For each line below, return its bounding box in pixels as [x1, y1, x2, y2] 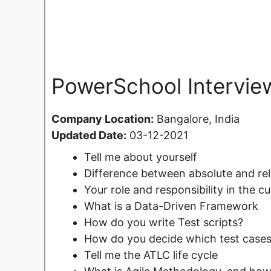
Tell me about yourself [84, 150, 197, 163]
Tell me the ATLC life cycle [84, 248, 218, 261]
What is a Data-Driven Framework [84, 199, 258, 212]
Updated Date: [51, 128, 126, 142]
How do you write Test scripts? [84, 215, 243, 229]
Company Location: [51, 112, 154, 125]
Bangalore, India [154, 112, 240, 125]
